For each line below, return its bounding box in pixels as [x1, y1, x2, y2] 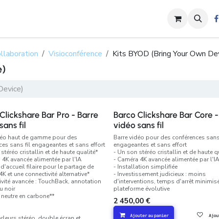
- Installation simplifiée [113, 163, 177, 171]
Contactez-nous [91, 14, 146, 23]
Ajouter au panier [130, 213, 169, 218]
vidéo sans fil [113, 120, 164, 130]
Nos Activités [11, 14, 58, 23]
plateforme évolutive [113, 185, 170, 193]
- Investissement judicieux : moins [113, 170, 206, 178]
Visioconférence [48, 48, 102, 59]
